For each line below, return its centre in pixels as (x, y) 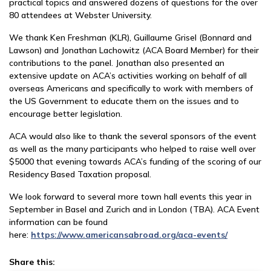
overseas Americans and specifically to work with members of (131, 88)
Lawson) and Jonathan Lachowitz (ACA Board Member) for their (134, 50)
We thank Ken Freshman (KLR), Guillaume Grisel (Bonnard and (130, 38)
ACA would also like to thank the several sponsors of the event (133, 136)
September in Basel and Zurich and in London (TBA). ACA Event (134, 209)
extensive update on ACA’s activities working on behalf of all (128, 76)
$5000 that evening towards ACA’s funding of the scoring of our (135, 162)
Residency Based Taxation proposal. (80, 174)
